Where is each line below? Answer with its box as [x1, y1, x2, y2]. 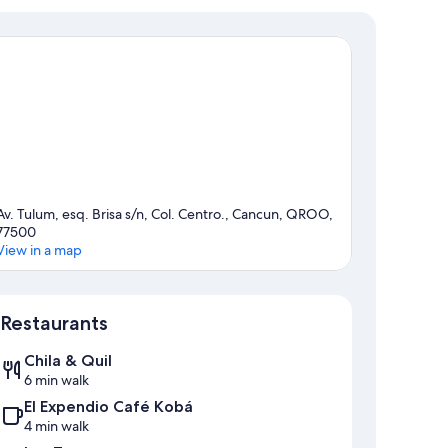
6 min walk [24, 371, 89, 390]
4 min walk [24, 417, 89, 436]
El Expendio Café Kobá [24, 397, 193, 417]
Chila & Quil [24, 351, 112, 371]
